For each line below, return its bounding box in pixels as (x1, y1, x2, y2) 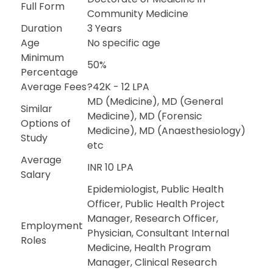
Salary (21, 168, 51, 182)
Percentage (21, 65, 79, 79)
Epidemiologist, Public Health (87, 182, 224, 196)
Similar (21, 102, 53, 116)
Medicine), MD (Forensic (87, 109, 203, 123)
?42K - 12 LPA (87, 80, 150, 94)
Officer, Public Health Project (87, 197, 225, 211)
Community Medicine (87, 7, 189, 21)
